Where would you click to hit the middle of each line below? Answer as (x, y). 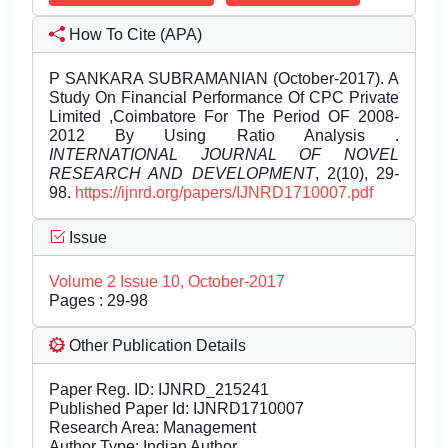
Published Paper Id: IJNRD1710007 (176, 409)
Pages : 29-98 (98, 301)
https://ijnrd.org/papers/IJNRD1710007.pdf (224, 193)
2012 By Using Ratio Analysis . (224, 136)
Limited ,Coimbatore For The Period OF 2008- (224, 117)
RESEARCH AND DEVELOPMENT (182, 174)
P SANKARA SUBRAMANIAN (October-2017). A (224, 79)
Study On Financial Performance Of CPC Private (224, 98)
